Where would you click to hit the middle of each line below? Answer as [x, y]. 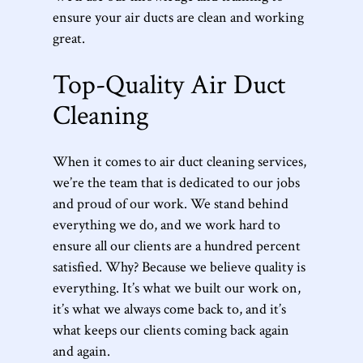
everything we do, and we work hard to [167, 224]
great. [69, 38]
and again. [81, 351]
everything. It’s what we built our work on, [177, 288]
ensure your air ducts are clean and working [178, 17]
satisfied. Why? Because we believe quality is [179, 267]
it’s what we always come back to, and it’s [169, 309]
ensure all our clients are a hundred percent [177, 246]
